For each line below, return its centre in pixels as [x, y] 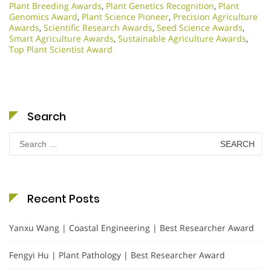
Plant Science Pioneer [125, 17]
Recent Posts [64, 199]
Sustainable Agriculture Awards [182, 39]
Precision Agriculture [215, 17]
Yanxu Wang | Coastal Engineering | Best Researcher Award [132, 228]
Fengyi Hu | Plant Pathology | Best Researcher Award [117, 255]
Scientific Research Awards [98, 28]
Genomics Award [43, 17]
